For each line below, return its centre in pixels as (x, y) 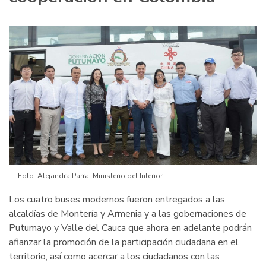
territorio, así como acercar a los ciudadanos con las (114, 257)
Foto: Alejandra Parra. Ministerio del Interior (90, 176)
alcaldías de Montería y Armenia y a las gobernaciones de (128, 214)
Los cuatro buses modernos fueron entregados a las (117, 200)
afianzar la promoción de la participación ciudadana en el (124, 243)
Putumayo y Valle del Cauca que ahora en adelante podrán (130, 228)
